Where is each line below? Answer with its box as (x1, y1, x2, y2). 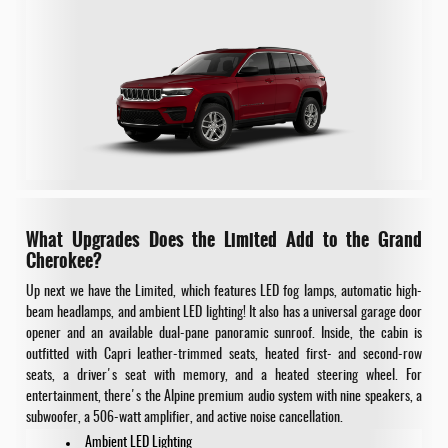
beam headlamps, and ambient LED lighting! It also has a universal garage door (26, 305, 422, 320)
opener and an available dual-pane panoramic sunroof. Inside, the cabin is (26, 326, 422, 341)
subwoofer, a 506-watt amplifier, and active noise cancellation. (26, 410, 343, 425)
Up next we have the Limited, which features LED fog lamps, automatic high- (26, 284, 422, 299)
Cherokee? (26, 247, 102, 275)
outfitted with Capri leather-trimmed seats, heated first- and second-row (26, 347, 422, 362)
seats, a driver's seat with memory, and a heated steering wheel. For (26, 368, 422, 383)
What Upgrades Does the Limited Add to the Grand (26, 226, 422, 254)
